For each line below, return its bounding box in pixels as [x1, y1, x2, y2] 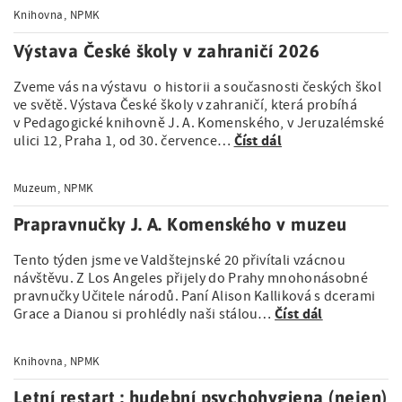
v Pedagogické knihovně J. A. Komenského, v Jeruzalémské [13, 114, 385, 132]
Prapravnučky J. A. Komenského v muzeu [13, 214, 347, 234]
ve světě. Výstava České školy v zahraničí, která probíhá [13, 96, 357, 114]
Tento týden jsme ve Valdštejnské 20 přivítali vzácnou [13, 251, 345, 269]
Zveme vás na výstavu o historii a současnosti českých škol [13, 78, 381, 96]
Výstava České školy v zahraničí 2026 [13, 40, 320, 61]
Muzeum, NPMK [13, 180, 94, 196]
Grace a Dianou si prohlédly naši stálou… [13, 305, 275, 323]
